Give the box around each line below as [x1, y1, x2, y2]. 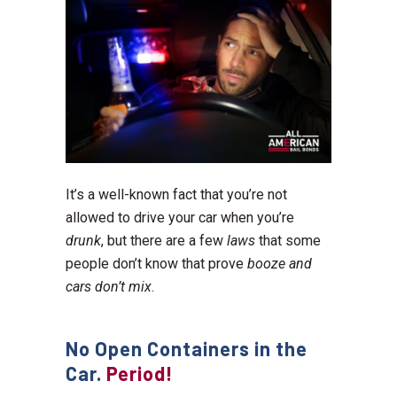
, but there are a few [101, 232, 227, 250]
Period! [106, 362, 174, 385]
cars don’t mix [66, 278, 152, 296]
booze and [247, 255, 312, 273]
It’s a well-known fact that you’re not [66, 186, 287, 204]
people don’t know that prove [66, 255, 247, 273]
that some [255, 232, 321, 250]
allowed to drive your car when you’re [66, 209, 294, 227]
